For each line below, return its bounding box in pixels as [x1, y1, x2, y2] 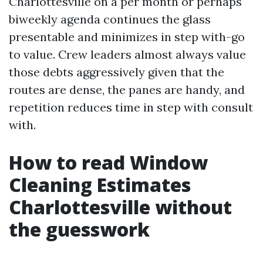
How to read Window [9, 150, 208, 175]
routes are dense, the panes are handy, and [9, 82, 245, 97]
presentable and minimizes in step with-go [9, 29, 245, 44]
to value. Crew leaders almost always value [9, 47, 246, 62]
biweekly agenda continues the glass [9, 12, 211, 26]
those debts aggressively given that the [9, 65, 224, 79]
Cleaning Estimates [9, 172, 191, 197]
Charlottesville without [9, 194, 232, 220]
